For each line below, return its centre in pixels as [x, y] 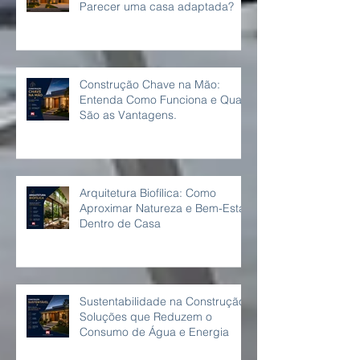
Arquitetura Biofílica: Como [148, 218]
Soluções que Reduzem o [146, 342]
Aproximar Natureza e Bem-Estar [164, 233]
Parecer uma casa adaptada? [157, 32]
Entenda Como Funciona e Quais [165, 125]
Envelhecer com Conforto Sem [158, 16]
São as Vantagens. [128, 140]
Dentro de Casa [120, 249]
